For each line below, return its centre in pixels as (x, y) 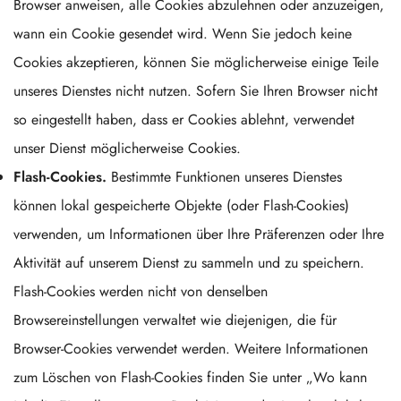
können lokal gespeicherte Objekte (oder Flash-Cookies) (181, 205)
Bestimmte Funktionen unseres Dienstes (224, 177)
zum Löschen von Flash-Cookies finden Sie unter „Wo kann (190, 377)
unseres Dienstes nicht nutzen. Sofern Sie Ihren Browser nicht (196, 91)
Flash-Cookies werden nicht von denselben (141, 291)
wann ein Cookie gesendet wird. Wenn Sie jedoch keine (183, 34)
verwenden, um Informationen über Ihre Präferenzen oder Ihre (199, 234)
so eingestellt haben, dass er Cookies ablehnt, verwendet (184, 119)
